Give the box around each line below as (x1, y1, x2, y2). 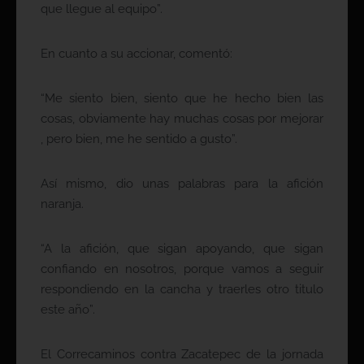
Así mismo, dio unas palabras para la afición (41, 176, 323, 192)
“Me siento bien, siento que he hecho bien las (41, 91, 323, 106)
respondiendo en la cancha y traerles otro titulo (41, 282, 323, 297)
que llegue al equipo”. (41, 2, 162, 17)
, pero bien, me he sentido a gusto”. (41, 132, 237, 147)
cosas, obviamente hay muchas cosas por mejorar (41, 111, 323, 127)
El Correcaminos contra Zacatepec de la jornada (41, 347, 323, 362)
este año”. (41, 302, 95, 318)
